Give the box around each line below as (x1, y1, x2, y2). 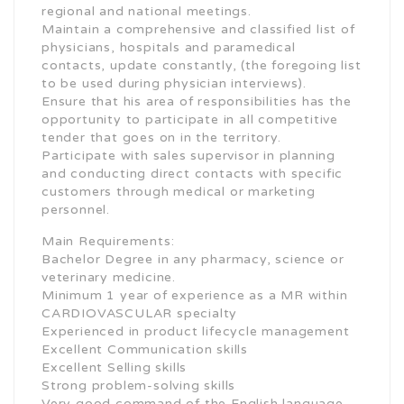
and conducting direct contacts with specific (41, 166, 344, 181)
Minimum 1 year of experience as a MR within (41, 288, 348, 303)
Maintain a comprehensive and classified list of (41, 22, 355, 37)
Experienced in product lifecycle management (41, 324, 350, 339)
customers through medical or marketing (41, 184, 316, 199)
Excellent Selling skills (41, 360, 188, 375)
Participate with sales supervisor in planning (41, 148, 335, 163)
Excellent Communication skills (41, 342, 248, 357)
